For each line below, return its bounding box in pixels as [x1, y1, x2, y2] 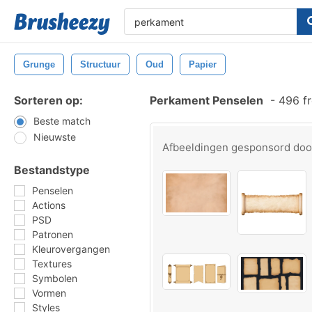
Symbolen [32, 272, 77, 284]
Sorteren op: [14, 93, 83, 107]
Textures [32, 258, 72, 270]
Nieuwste [33, 131, 76, 143]
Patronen [32, 228, 73, 240]
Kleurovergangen [32, 243, 110, 255]
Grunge [23, 59, 55, 70]
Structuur [80, 59, 120, 70]
